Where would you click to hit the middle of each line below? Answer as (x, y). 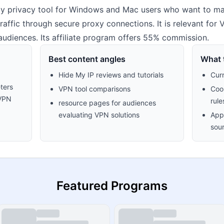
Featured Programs (112, 186)
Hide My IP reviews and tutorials (111, 75)
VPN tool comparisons (95, 89)
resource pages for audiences (107, 103)
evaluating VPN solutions (99, 115)
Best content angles (87, 59)
